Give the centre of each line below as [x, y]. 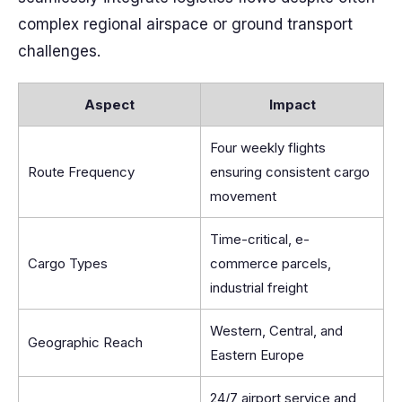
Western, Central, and [276, 331]
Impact [292, 105]
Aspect [109, 105]
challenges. [59, 51]
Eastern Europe [257, 355]
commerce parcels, [271, 263]
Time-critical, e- [260, 239]
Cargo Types [68, 263]
